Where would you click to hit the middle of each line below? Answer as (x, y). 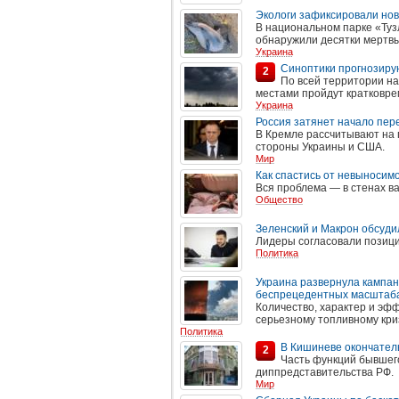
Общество (279, 199)
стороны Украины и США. (320, 147)
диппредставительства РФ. (325, 372)
